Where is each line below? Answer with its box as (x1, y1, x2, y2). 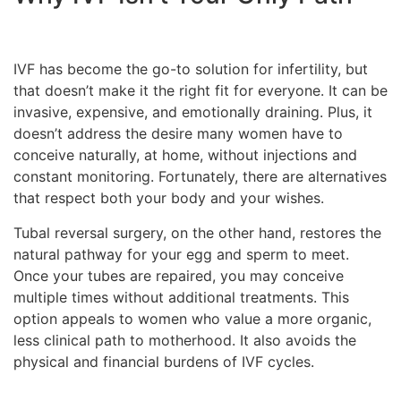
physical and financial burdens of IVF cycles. (13, 352, 314, 371)
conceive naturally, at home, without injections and (13, 146, 357, 165)
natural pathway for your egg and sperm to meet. (13, 244, 349, 263)
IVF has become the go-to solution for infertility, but (13, 60, 368, 79)
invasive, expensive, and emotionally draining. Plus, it (13, 103, 372, 122)
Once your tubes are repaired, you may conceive (13, 266, 344, 285)
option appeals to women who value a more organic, (13, 309, 371, 328)
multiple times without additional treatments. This (13, 287, 349, 306)
